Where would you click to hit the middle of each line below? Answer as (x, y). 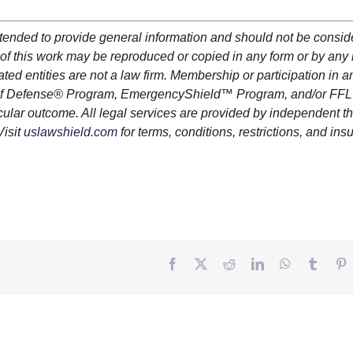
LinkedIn (286, 263)
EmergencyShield (170, 94)
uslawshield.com (70, 132)
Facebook (202, 263)
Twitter (224, 263)
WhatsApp (316, 263)
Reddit (251, 263)
